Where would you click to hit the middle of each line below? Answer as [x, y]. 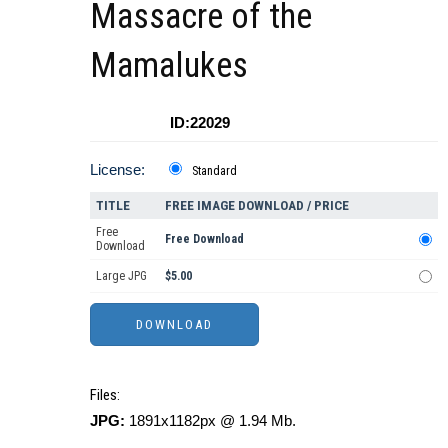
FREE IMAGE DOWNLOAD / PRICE [257, 206]
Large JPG [121, 276]
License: [117, 170]
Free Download [204, 239]
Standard [214, 171]
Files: [105, 395]
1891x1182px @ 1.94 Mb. [210, 421]
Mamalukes [169, 66]
